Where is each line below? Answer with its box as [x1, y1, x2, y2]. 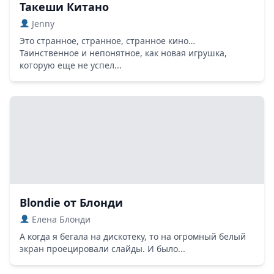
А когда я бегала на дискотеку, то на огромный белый [20, 230, 246, 242]
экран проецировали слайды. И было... [20, 242, 185, 254]
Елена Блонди [29, 213, 91, 225]
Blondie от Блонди [20, 194, 123, 210]
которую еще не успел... [20, 59, 122, 71]
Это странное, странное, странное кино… [20, 34, 195, 46]
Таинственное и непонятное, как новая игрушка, [20, 46, 227, 59]
